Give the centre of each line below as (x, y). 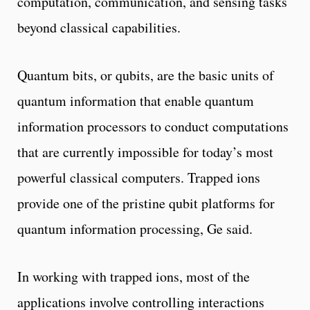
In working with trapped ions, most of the (134, 277)
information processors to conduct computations (153, 127)
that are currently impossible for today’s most (145, 152)
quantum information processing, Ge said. (135, 229)
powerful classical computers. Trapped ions (139, 178)
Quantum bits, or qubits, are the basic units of (146, 75)
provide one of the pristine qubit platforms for (146, 203)
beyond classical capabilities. (101, 28)
